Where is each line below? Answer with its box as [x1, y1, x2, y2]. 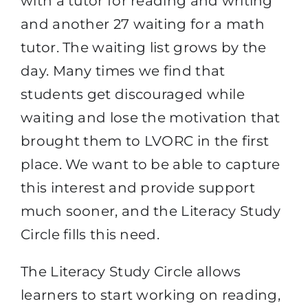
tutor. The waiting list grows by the [21, 38, 267, 56]
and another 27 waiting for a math [21, 15, 265, 32]
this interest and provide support [21, 179, 255, 196]
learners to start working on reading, [21, 286, 281, 303]
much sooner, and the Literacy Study [21, 202, 281, 219]
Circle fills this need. [21, 225, 159, 243]
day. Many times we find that [21, 62, 225, 79]
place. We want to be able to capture [21, 155, 280, 173]
